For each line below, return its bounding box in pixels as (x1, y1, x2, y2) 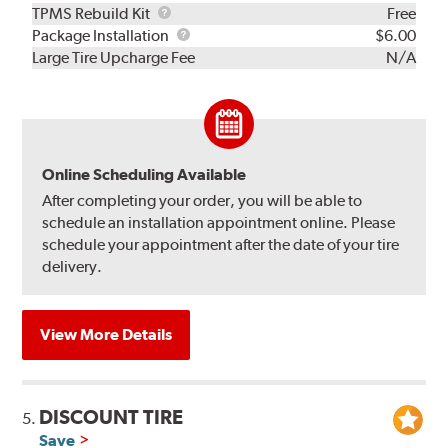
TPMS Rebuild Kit (32, 3, 154, 23)
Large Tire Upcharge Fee (32, 47, 196, 67)
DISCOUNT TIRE (39, 404, 184, 429)
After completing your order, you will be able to (42, 190, 363, 210)
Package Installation (32, 25, 173, 45)
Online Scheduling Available (42, 164, 247, 184)
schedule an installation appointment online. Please (42, 212, 396, 232)
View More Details (40, 324, 173, 344)
